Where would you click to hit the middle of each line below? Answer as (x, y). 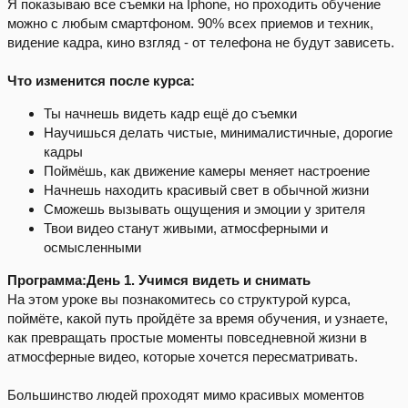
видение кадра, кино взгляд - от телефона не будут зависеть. (201, 43)
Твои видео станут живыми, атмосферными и (186, 229)
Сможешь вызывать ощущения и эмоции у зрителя (204, 209)
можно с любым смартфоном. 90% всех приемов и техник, (190, 24)
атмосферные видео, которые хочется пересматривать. (183, 357)
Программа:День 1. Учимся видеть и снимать (159, 280)
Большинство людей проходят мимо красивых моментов (186, 395)
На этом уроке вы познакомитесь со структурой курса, (179, 300)
